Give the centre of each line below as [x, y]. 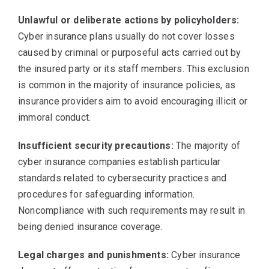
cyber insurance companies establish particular [119, 162]
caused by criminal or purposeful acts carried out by [130, 52]
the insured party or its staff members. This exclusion [134, 68]
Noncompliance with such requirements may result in [132, 210]
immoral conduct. [55, 117]
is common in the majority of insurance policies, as [127, 85]
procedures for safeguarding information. [106, 194]
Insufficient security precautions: [97, 145]
